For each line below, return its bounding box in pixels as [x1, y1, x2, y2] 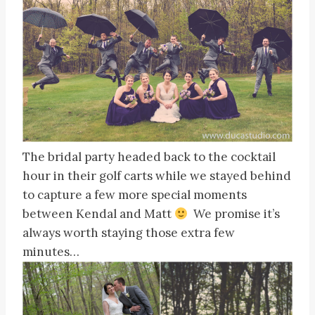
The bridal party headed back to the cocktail [22, 149, 276, 165]
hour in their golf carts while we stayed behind [22, 168, 291, 184]
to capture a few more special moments [22, 187, 247, 203]
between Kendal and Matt [22, 206, 174, 222]
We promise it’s [188, 206, 281, 222]
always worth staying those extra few [22, 225, 235, 241]
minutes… [22, 244, 79, 260]
